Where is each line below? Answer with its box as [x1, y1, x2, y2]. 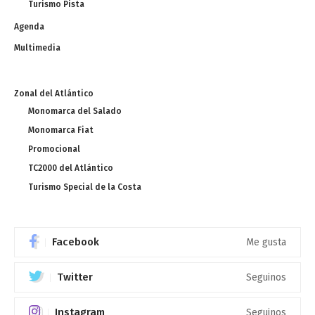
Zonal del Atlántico [14, 89, 94, 99]
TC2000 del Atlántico [28, 163, 113, 174]
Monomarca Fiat [28, 125, 94, 136]
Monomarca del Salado [28, 106, 122, 117]
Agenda [14, 22, 44, 32]
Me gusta [246, 236, 286, 248]
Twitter [57, 271, 93, 284]
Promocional [28, 144, 80, 155]
